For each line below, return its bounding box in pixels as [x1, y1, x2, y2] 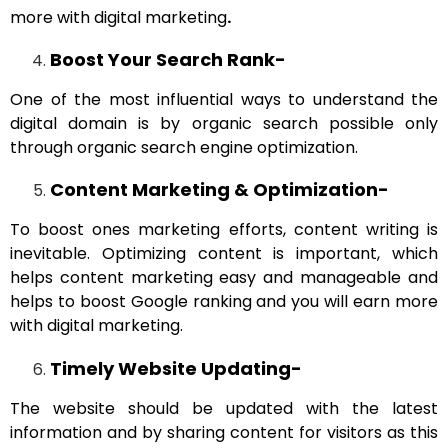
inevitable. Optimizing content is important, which [10, 242, 438, 266]
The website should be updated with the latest [10, 396, 438, 420]
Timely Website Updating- [50, 355, 302, 381]
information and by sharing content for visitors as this [10, 420, 438, 444]
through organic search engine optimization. [10, 135, 358, 159]
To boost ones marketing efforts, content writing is [10, 218, 438, 242]
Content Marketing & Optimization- [50, 177, 389, 203]
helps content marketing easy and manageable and [10, 266, 438, 290]
